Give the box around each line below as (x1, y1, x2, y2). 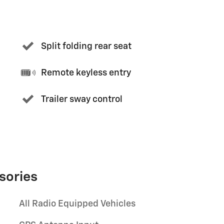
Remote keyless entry (41, 68, 131, 77)
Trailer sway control (41, 94, 122, 104)
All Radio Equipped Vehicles (19, 199, 135, 208)
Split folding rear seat (41, 41, 131, 51)
